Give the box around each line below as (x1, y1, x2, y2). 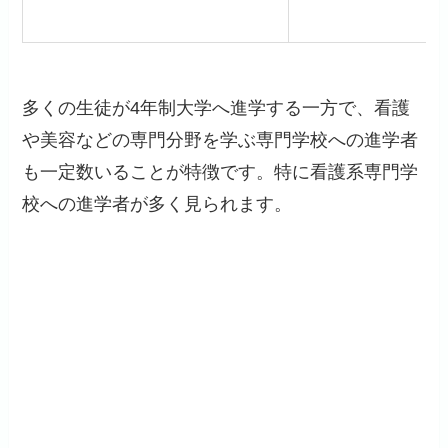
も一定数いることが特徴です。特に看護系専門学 (22, 161, 419, 182)
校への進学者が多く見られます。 (22, 193, 293, 214)
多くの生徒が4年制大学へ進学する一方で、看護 (22, 97, 411, 118)
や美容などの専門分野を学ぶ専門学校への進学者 (22, 129, 419, 150)
